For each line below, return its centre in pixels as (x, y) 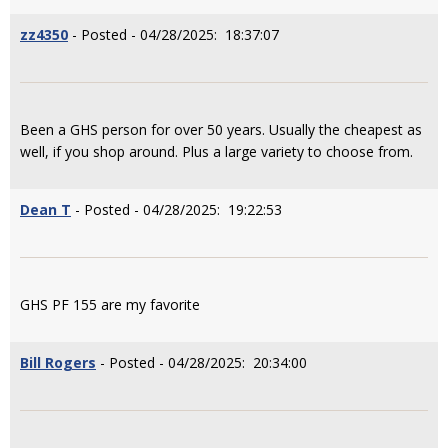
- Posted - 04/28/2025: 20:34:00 (201, 362)
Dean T (45, 209)
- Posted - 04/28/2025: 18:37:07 (173, 34)
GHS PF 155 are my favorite (110, 304)
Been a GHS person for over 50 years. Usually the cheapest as (221, 129)
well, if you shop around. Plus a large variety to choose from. (216, 151)
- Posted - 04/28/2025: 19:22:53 (176, 209)
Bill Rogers (58, 362)
